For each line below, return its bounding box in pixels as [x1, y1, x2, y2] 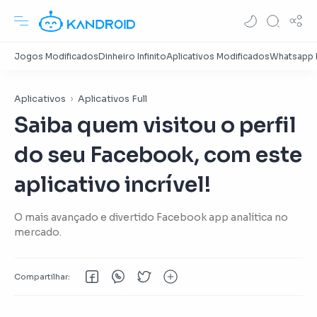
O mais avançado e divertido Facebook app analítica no [14, 211, 288, 224]
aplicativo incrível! [14, 171, 211, 198]
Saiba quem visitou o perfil [14, 112, 296, 139]
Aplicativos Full [78, 93, 147, 105]
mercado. [14, 226, 62, 238]
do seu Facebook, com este [14, 142, 302, 168]
